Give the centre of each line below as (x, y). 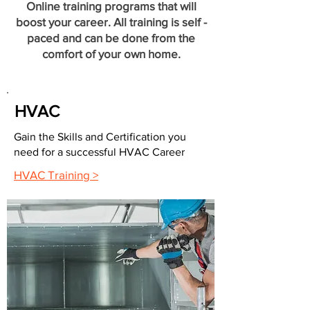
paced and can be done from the (111, 38)
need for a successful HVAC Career (99, 152)
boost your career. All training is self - (111, 22)
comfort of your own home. (111, 54)
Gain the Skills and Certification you (100, 137)
